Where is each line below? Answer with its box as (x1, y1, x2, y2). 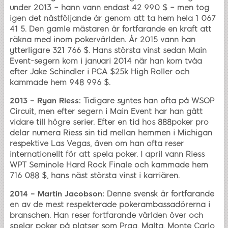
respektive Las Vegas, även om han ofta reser (10, 138, 184, 148)
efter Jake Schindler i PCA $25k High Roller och (10, 67, 189, 76)
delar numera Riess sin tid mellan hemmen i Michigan (10, 128, 212, 137)
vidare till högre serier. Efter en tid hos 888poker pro (10, 117, 209, 127)
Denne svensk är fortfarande (104, 189, 214, 198)
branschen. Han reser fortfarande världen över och (10, 210, 203, 220)
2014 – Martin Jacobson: (10, 189, 104, 198)
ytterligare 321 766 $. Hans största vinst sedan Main (10, 45, 207, 55)
